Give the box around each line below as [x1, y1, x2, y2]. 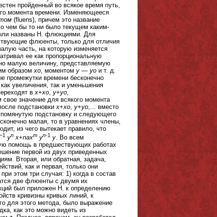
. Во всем [56, 134, 84, 141]
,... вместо [88, 103, 119, 110]
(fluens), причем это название [12, 15, 100, 23]
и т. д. [96, 66, 116, 74]
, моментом [41, 66, 76, 74]
